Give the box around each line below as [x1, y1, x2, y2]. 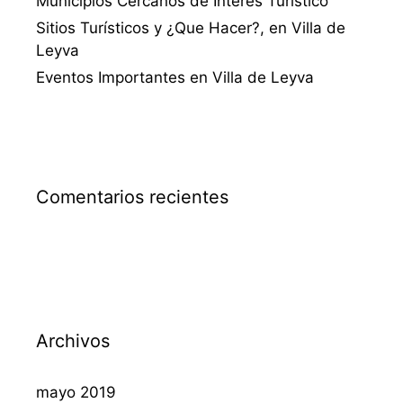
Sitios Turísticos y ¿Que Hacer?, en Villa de [36, 18, 345, 37]
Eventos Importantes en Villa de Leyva [36, 67, 314, 86]
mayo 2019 [36, 382, 116, 401]
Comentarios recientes [36, 185, 228, 208]
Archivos [36, 329, 110, 352]
